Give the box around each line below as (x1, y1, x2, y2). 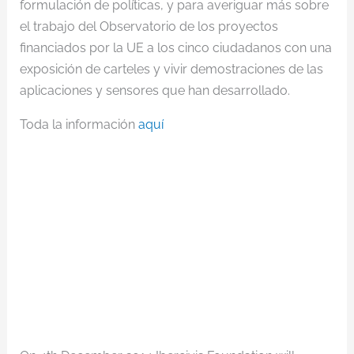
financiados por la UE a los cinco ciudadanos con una (19, 40, 332, 55)
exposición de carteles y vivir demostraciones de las (19, 62, 323, 77)
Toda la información (19, 117, 138, 132)
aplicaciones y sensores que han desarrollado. (19, 83, 290, 98)
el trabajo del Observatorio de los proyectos (19, 19, 278, 34)
